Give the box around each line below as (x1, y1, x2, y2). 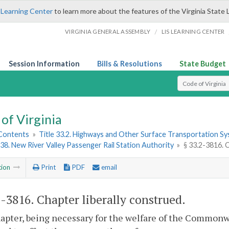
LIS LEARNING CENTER (161, 28, 225, 35)
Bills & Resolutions (97, 59, 162, 68)
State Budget (179, 59, 226, 68)
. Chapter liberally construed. (31, 191, 186, 208)
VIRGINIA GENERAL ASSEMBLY (65, 28, 151, 35)
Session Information (9, 59, 80, 68)
